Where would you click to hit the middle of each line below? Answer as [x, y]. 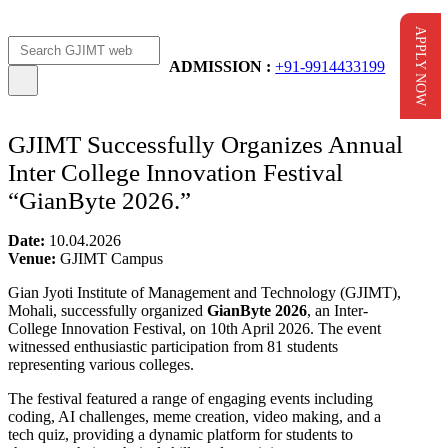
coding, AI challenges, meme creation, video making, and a [194, 416]
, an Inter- [337, 310]
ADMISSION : [220, 66]
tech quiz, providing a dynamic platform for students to [180, 434]
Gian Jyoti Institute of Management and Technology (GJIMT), [204, 292]
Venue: [32, 258]
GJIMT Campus [109, 258]
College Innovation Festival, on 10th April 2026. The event [194, 328]
